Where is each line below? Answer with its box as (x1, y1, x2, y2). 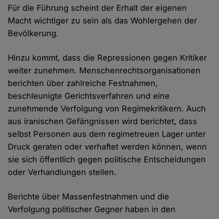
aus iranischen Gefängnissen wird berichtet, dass (8, 116, 197, 126)
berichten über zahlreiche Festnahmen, (8, 78, 158, 88)
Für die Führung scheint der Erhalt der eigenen (8, 2, 187, 13)
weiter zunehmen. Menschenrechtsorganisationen (8, 65, 201, 75)
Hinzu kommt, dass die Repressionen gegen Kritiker (8, 52, 207, 63)
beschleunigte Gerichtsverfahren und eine (8, 90, 170, 101)
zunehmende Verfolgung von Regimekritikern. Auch (8, 103, 206, 113)
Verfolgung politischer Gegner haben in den (8, 204, 176, 214)
